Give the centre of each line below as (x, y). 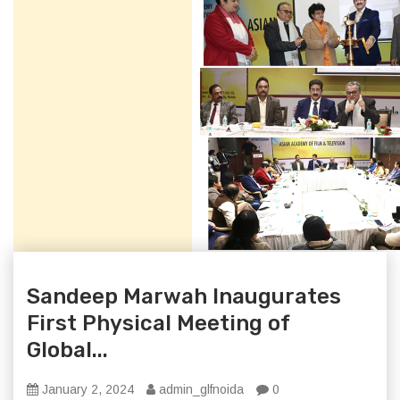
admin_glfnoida (200, 389)
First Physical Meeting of (158, 323)
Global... (67, 350)
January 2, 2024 (86, 389)
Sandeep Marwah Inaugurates (184, 296)
